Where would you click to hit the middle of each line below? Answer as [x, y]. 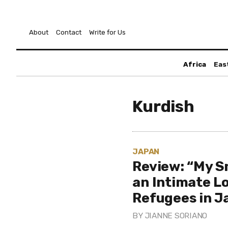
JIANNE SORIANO [176, 216]
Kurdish [163, 106]
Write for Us [107, 32]
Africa [194, 64]
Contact [69, 32]
